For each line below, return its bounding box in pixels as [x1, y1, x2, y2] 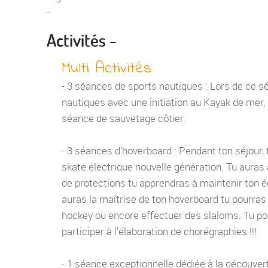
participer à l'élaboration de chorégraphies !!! [62, 224, 257, 238]
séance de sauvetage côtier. [62, 111, 185, 125]
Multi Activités [62, 57, 152, 80]
